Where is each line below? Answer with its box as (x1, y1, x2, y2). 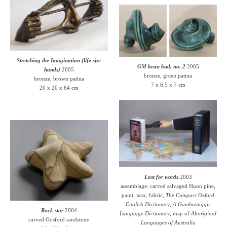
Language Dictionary (120, 210, 170, 216)
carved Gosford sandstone (28, 216, 90, 222)
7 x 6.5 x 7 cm (150, 81, 185, 88)
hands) (44, 66, 60, 72)
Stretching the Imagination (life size (17, 57, 101, 63)
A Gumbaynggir (173, 201, 211, 207)
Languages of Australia (140, 219, 196, 225)
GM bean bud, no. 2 (137, 63, 185, 69)
